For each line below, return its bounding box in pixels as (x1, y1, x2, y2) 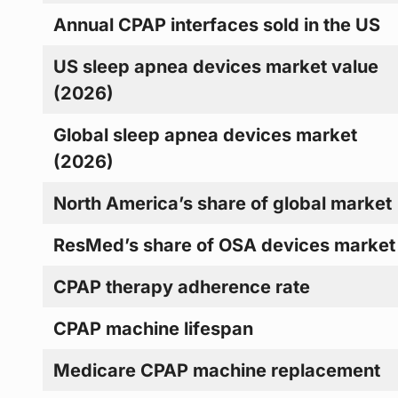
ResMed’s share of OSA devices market (53, 234, 396, 256)
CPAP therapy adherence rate (53, 275, 311, 298)
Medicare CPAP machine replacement (53, 359, 381, 381)
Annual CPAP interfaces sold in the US (53, 13, 381, 36)
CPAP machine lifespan (53, 317, 254, 339)
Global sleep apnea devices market (53, 123, 358, 146)
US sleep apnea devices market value (53, 55, 379, 77)
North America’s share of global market (53, 192, 393, 214)
